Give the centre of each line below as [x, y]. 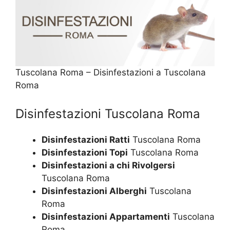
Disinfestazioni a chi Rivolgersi [108, 166]
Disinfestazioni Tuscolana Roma [108, 114]
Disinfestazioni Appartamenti [106, 217]
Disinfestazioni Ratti [86, 140]
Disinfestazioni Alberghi [94, 191]
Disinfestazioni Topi [85, 153]
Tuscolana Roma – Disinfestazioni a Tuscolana [111, 72]
